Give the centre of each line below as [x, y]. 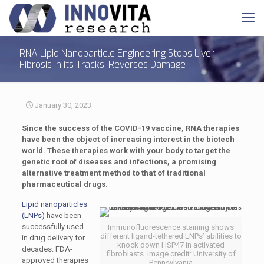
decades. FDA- [47, 249]
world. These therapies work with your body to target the [126, 151]
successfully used [52, 227]
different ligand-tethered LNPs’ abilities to [171, 236]
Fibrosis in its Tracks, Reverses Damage [103, 65]
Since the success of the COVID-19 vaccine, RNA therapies [130, 128]
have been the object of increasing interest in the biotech [128, 139]
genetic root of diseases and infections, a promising [119, 162]
